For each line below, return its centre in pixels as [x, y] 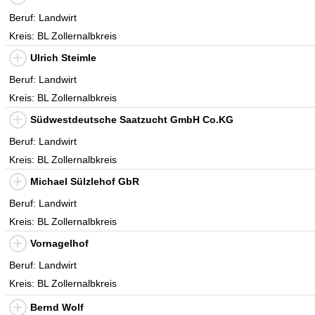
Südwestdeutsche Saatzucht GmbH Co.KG [132, 120]
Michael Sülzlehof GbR [85, 181]
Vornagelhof [59, 243]
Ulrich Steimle [63, 58]
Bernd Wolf [57, 307]
